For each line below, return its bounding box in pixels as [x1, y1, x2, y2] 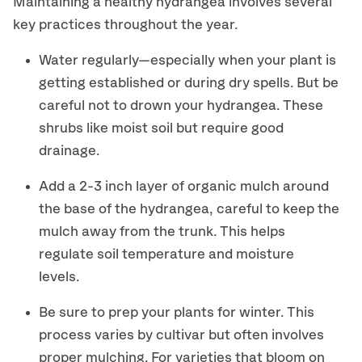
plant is [289, 53, 336, 68]
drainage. [39, 144, 99, 158]
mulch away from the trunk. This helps [39, 225, 285, 239]
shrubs [39, 121, 83, 136]
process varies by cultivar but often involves [39, 328, 324, 343]
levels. [39, 270, 79, 284]
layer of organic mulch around [133, 179, 329, 194]
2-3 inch [79, 179, 133, 194]
